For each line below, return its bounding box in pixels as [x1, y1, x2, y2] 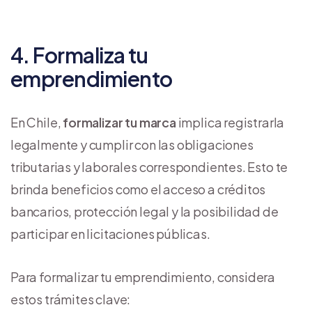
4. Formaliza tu [10, 42, 148, 69]
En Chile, [10, 114, 63, 131]
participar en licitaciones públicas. [10, 226, 210, 242]
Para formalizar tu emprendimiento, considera [10, 269, 276, 286]
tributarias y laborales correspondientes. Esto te [10, 159, 288, 175]
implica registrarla [175, 114, 285, 131]
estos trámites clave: [10, 291, 131, 308]
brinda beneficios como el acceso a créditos [10, 181, 266, 198]
